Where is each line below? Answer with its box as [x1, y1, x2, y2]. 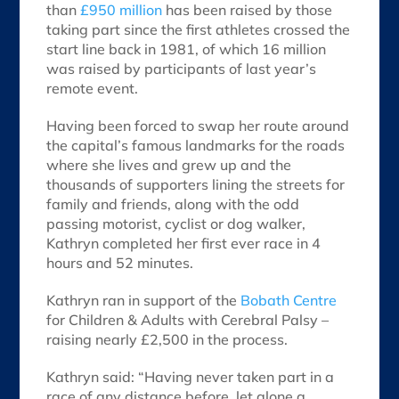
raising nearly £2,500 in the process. [46, 330, 289, 349]
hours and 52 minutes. [46, 254, 194, 273]
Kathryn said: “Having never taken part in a [46, 368, 335, 387]
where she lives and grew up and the [46, 156, 292, 175]
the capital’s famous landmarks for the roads [46, 136, 346, 155]
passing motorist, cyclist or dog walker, [46, 215, 306, 233]
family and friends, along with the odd [46, 195, 300, 214]
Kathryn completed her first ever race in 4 [46, 234, 322, 253]
